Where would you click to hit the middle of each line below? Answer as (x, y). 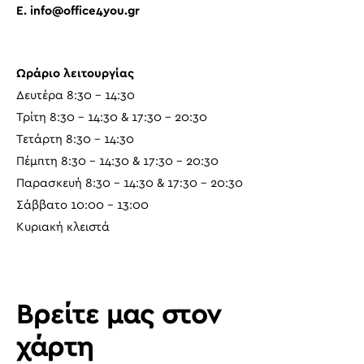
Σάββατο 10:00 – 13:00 (82, 205)
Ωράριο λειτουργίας (75, 74)
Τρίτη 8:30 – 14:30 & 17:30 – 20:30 (112, 117)
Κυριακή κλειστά (63, 227)
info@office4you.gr (85, 11)
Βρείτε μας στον (119, 315)
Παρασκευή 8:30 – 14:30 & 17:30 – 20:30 (130, 183)
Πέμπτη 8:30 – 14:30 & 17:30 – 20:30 (117, 161)
